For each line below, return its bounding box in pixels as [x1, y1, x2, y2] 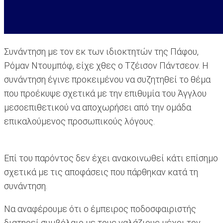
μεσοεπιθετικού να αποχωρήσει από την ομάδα [4, 102, 191, 113]
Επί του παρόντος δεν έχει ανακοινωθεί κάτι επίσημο [4, 153, 218, 164]
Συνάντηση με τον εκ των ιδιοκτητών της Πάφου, [4, 46, 199, 57]
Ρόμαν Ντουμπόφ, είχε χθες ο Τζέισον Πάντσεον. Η [4, 60, 209, 71]
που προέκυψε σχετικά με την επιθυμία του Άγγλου [4, 88, 207, 99]
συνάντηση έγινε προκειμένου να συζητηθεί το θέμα [4, 74, 211, 85]
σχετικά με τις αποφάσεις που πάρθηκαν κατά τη [4, 167, 198, 178]
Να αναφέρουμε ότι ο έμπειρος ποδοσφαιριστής [4, 204, 196, 215]
